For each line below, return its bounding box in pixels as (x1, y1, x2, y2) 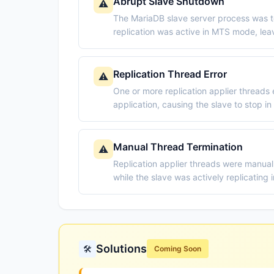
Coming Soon (154, 244, 201, 253)
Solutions (96, 242, 147, 255)
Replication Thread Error (113, 68, 227, 80)
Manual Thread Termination (113, 141, 243, 153)
